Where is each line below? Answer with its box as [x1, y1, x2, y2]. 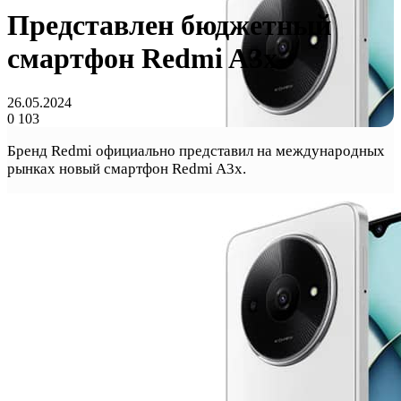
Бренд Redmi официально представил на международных [7, 141, 385, 159]
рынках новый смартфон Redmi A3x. [7, 159, 246, 177]
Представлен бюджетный [7, 9, 331, 42]
